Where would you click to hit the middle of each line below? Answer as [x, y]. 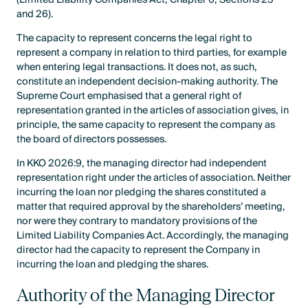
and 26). [35, 14]
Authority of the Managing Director [146, 295]
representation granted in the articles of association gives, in [153, 111]
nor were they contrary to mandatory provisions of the [137, 221]
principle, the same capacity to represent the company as [146, 125]
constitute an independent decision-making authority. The [147, 82]
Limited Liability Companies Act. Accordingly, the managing [153, 236]
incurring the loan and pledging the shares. [113, 265]
